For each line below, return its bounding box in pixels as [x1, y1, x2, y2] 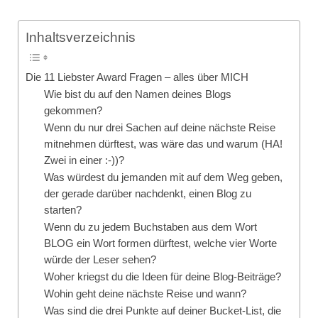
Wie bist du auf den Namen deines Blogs [43, 89, 231, 101]
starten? [43, 204, 82, 216]
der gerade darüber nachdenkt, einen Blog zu [43, 188, 251, 200]
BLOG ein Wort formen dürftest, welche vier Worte [43, 238, 277, 250]
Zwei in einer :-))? [43, 155, 124, 167]
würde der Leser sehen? [43, 254, 156, 266]
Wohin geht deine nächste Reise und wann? [43, 288, 246, 300]
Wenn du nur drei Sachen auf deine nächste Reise [43, 122, 275, 134]
